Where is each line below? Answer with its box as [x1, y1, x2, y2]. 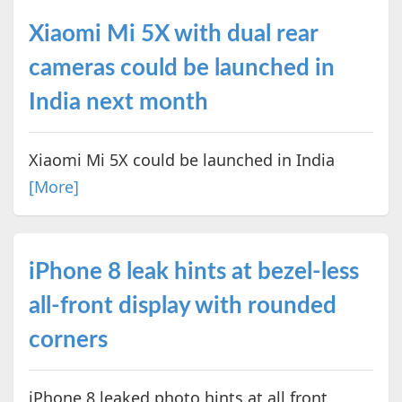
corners [28, 328, 108, 353]
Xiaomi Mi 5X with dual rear [28, 22, 318, 46]
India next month [28, 90, 208, 114]
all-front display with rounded [28, 294, 336, 319]
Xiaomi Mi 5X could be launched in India [28, 148, 335, 170]
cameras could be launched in [28, 56, 335, 80]
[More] [28, 175, 79, 197]
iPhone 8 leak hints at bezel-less [28, 260, 359, 284]
